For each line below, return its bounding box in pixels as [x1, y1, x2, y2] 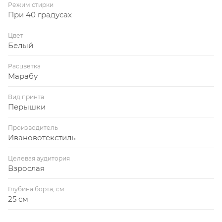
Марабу [8, 71, 38, 81]
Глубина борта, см [8, 185, 64, 193]
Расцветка [8, 62, 41, 70]
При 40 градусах [8, 9, 72, 19]
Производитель [8, 123, 58, 131]
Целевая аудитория [8, 154, 70, 162]
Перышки [8, 102, 46, 111]
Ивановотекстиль [8, 132, 75, 142]
